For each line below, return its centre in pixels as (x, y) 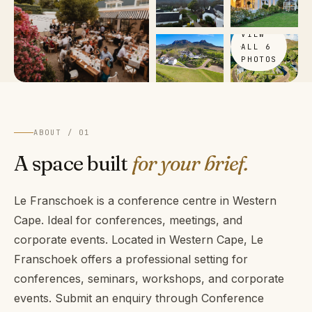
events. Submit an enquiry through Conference (139, 298)
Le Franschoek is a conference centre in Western (145, 200)
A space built (73, 163)
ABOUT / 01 (62, 132)
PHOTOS (259, 59)
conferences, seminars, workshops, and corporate (149, 278)
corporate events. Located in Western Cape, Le (139, 239)
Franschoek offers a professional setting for (131, 259)
